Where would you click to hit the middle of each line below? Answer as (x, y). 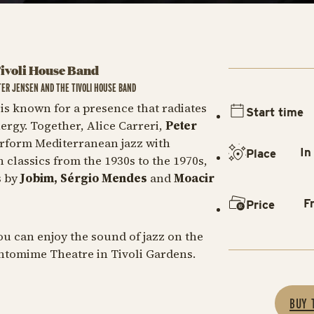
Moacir (194, 178)
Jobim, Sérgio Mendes (85, 178)
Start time (275, 112)
